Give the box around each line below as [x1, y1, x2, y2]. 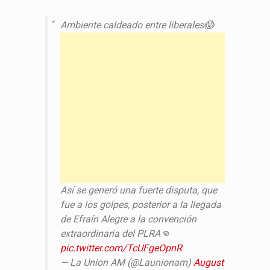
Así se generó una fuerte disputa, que [60, 184, 217, 196]
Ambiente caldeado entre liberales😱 [60, 19, 214, 31]
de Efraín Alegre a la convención [60, 213, 196, 225]
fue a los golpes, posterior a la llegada [60, 198, 221, 210]
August [193, 256, 224, 268]
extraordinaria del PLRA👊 [60, 227, 170, 239]
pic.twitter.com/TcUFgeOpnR [60, 242, 182, 254]
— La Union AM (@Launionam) [60, 256, 193, 268]
